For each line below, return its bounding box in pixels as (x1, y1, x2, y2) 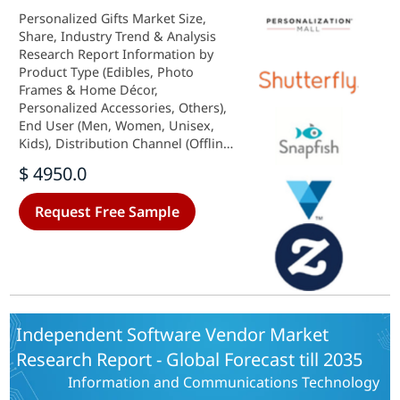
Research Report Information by (19, 46, 214, 62)
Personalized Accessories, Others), (19, 99, 228, 116)
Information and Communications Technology (67, 372, 379, 392)
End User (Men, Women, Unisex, (19, 117, 215, 134)
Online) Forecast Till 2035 (19, 153, 171, 170)
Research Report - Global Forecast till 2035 (16, 347, 363, 371)
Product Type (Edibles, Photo (19, 63, 195, 80)
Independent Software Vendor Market (16, 322, 329, 346)
